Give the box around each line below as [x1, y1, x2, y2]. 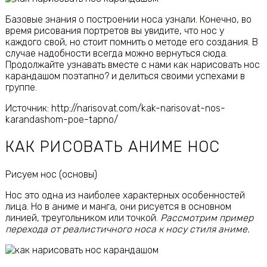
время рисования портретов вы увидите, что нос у [5, 25, 224, 37]
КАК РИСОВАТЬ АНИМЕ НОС [5, 138, 221, 156]
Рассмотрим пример [160, 212, 253, 223]
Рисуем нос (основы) [5, 168, 97, 180]
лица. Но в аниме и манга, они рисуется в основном [5, 200, 231, 212]
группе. [5, 82, 37, 94]
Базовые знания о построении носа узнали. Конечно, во [5, 14, 252, 26]
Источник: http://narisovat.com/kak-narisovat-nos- [5, 103, 225, 114]
